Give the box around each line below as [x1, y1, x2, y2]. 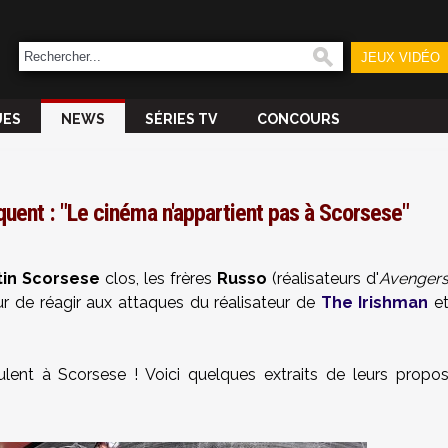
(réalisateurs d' [267, 269, 379, 288]
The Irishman [320, 293, 435, 312]
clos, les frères [100, 269, 217, 288]
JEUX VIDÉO [360, 50, 440, 65]
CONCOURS [257, 111, 340, 127]
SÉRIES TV [145, 111, 217, 127]
